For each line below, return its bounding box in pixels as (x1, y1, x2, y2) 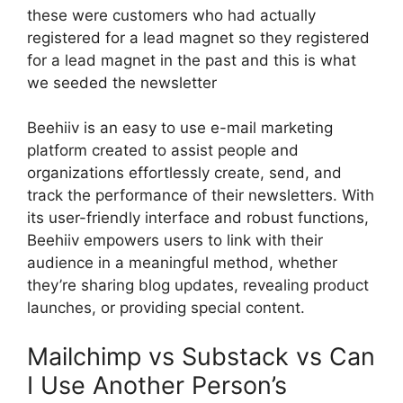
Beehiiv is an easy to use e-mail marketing (27, 119, 333, 137)
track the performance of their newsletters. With (27, 186, 374, 204)
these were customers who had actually (27, 5, 316, 24)
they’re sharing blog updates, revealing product (27, 276, 369, 294)
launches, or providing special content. (27, 299, 305, 317)
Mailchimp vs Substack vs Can (27, 341, 375, 372)
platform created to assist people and (27, 141, 299, 159)
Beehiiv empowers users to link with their (27, 231, 323, 249)
